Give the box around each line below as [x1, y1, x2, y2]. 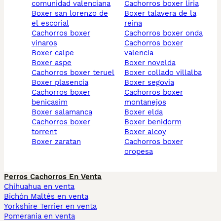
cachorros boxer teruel [37, 68, 114, 77]
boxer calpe [37, 48, 74, 58]
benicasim [32, 98, 68, 107]
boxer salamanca [37, 108, 92, 117]
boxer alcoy [129, 127, 166, 137]
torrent [32, 127, 57, 137]
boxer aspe [37, 58, 72, 68]
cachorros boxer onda [129, 29, 203, 38]
